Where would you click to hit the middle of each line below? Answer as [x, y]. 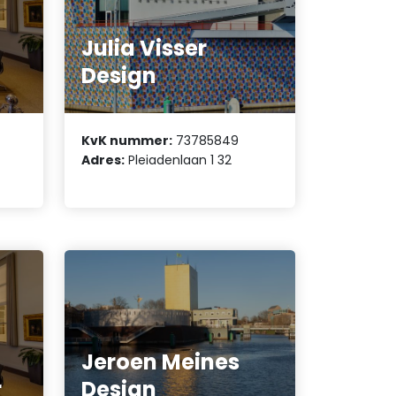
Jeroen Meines [161, 362]
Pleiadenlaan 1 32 [179, 160]
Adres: [103, 160]
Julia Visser [145, 49]
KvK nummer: [127, 140]
